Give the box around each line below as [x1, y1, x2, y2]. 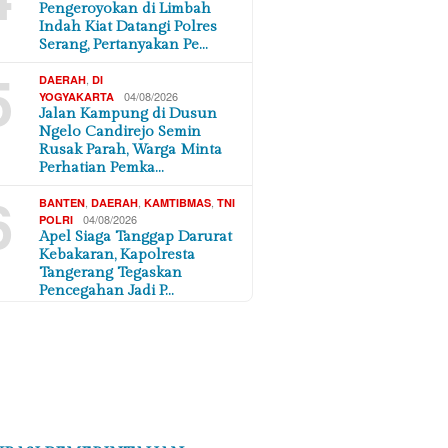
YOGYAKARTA [39, 88, 115, 104]
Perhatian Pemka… [39, 158, 165, 176]
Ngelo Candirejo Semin [39, 122, 202, 140]
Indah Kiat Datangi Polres [39, 17, 218, 35]
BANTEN [39, 194, 86, 210]
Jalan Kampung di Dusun [39, 104, 218, 122]
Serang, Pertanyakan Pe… [39, 35, 209, 53]
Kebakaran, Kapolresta [39, 245, 196, 263]
